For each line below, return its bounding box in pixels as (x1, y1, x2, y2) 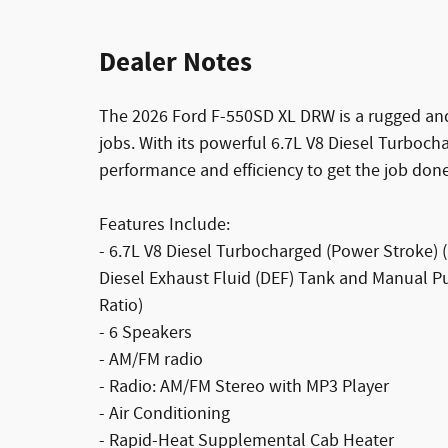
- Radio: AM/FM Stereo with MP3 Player (99, 374, 389, 399)
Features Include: (99, 212, 230, 237)
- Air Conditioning (99, 401, 230, 426)
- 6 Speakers (99, 320, 192, 345)
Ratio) (99, 293, 143, 318)
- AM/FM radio (99, 347, 203, 372)
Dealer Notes (99, 44, 252, 81)
